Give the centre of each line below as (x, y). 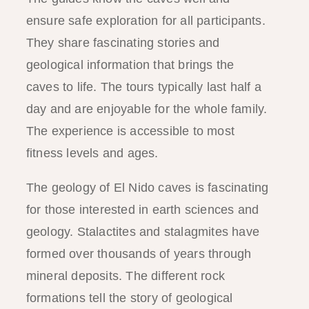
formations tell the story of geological (129, 298)
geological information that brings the (130, 64)
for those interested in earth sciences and (142, 209)
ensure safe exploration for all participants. (146, 20)
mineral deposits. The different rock (125, 276)
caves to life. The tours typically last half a (143, 87)
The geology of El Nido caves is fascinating (147, 187)
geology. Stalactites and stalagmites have (142, 231)
